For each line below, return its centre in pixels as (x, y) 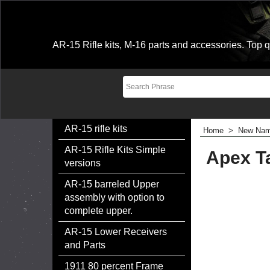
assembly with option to (115, 197)
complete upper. (99, 211)
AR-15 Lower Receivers (116, 232)
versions (83, 163)
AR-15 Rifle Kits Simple (115, 150)
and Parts (85, 245)
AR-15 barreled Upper (112, 184)
